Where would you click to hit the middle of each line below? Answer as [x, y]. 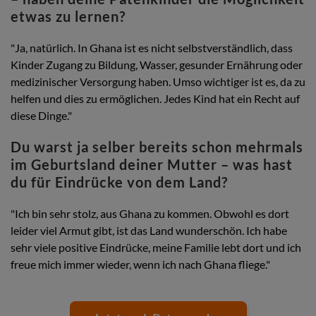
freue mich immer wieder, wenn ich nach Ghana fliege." [140, 265]
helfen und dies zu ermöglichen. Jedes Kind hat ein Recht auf [155, 99]
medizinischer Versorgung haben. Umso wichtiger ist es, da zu [158, 82]
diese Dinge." [41, 116]
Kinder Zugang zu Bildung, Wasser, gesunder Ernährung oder [157, 65]
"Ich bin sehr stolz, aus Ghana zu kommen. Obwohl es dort [150, 214]
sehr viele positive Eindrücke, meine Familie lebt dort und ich [156, 248]
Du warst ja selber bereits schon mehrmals [157, 147]
